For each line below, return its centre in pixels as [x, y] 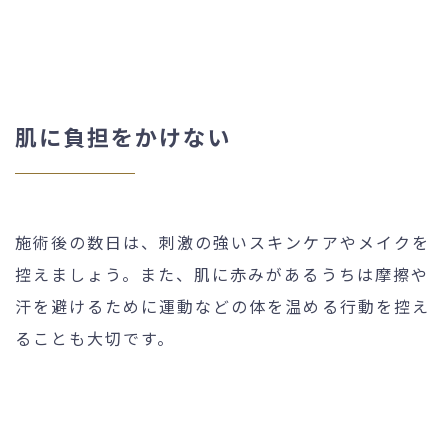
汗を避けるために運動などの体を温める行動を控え [222, 305]
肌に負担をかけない [123, 135]
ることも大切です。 [95, 337]
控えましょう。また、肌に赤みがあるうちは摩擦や [222, 273]
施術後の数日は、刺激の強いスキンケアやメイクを [222, 241]
